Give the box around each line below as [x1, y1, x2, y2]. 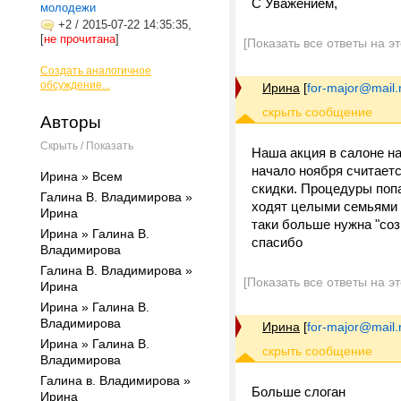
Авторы [40, 113, 101, 132]
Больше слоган [252, 384, 346, 399]
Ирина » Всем [40, 169, 123, 183]
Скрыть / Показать [40, 140, 133, 152]
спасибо [252, 235, 303, 250]
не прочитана [44, 32, 115, 46]
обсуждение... [40, 79, 110, 91]
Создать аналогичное [40, 64, 151, 77]
